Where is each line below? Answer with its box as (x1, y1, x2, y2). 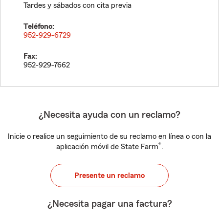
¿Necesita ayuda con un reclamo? (39, 110, 180, 120)
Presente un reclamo (74, 172, 145, 179)
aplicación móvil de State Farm (56, 143, 158, 151)
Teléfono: (23, 22, 54, 30)
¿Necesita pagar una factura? (47, 199, 172, 209)
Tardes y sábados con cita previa (23, 1, 131, 9)
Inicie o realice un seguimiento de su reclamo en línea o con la (8, 132, 211, 140)
